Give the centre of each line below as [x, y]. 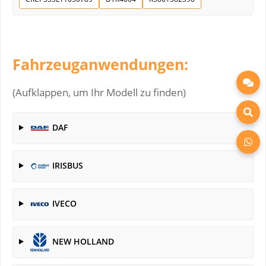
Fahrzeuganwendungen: [100, 64]
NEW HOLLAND [83, 241]
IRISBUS [67, 165]
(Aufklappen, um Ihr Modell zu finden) [99, 92]
